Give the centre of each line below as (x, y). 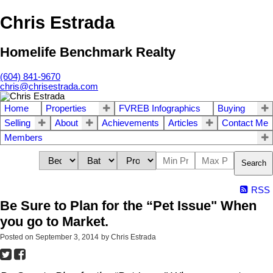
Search (254, 163)
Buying (231, 108)
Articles (183, 123)
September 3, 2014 (67, 237)
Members (23, 137)
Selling (17, 123)
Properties (66, 108)
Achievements (131, 123)
